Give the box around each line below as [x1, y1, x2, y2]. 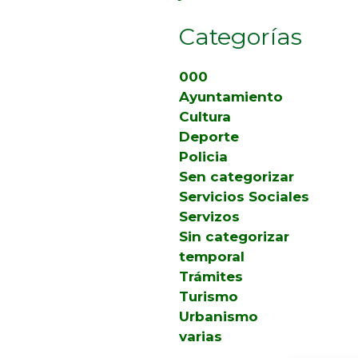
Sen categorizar [179, 168, 294, 185]
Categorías [179, 22, 302, 50]
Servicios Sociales [179, 188, 309, 205]
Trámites [179, 268, 243, 284]
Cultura [179, 108, 231, 125]
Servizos [179, 208, 240, 225]
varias [179, 328, 222, 344]
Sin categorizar [179, 228, 289, 245]
